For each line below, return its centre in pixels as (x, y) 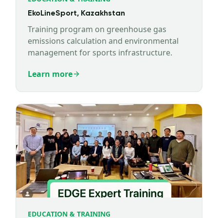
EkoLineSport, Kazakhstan (76, 14)
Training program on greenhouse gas (97, 29)
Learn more (50, 74)
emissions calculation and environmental (103, 41)
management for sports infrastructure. (100, 53)
